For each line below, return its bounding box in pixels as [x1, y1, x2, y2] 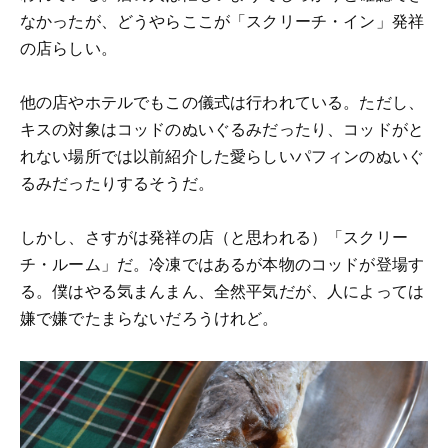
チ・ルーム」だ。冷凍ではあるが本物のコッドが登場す [20, 251, 425, 275]
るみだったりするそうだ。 [20, 170, 214, 194]
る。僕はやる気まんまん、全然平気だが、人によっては [20, 278, 424, 302]
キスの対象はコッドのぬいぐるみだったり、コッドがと [20, 116, 425, 140]
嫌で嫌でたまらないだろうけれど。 [20, 305, 279, 329]
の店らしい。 [20, 35, 117, 59]
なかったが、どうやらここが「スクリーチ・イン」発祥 [20, 8, 425, 32]
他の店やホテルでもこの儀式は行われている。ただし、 [20, 89, 424, 113]
